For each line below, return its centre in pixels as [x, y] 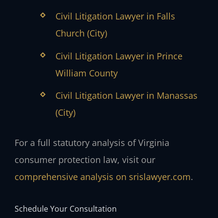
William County [86, 73]
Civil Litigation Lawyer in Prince [119, 56]
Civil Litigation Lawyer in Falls [115, 16]
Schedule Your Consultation [66, 209]
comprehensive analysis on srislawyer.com [103, 177]
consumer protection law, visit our [85, 160]
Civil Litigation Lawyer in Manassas [126, 96]
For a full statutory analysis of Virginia [92, 143]
